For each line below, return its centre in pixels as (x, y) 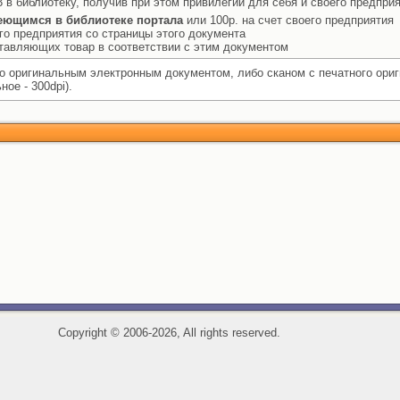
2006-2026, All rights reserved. (200, 333)
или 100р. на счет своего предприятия (288, 20)
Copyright (84, 333)
